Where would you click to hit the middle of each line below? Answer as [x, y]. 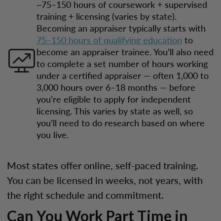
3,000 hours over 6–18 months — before [116, 87]
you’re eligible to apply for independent [114, 99]
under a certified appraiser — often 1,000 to [123, 75]
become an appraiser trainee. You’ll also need [125, 52]
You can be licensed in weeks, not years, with [105, 180]
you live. [53, 134]
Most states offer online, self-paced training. [103, 165]
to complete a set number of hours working [122, 63]
